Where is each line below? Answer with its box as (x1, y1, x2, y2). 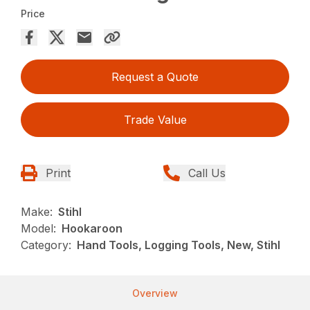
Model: (21, 221, 57, 235)
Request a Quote (111, 69, 199, 84)
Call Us (188, 165, 226, 180)
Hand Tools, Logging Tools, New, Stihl (77, 237, 281, 252)
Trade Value (123, 112, 187, 127)
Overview (132, 286, 178, 299)
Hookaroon (62, 221, 123, 235)
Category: (21, 237, 72, 252)
